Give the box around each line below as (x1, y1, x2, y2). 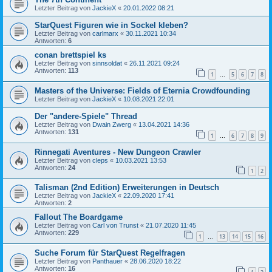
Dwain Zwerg (92, 121, 131, 129)
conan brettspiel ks (35, 50, 106, 60)
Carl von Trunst (92, 222, 138, 229)
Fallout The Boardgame (35, 212, 123, 222)
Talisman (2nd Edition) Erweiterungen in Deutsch (35, 183, 219, 192)
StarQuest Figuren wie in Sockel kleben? (35, 21, 188, 30)
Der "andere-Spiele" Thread (35, 112, 137, 121)
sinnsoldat (92, 59, 122, 67)
